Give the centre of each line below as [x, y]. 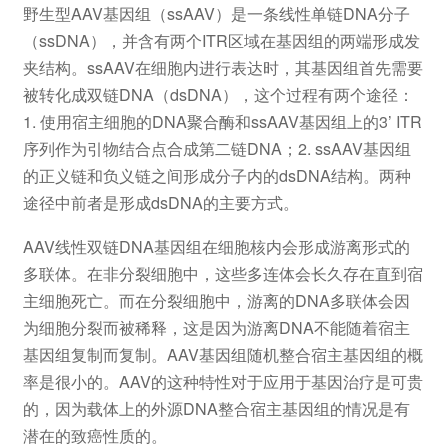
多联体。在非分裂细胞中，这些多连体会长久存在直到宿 [222, 273]
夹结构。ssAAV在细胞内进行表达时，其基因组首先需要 [222, 68]
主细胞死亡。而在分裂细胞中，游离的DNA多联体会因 [216, 300]
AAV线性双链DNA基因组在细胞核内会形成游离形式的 [216, 246]
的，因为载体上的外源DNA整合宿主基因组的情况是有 [216, 408]
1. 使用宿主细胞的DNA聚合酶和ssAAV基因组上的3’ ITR [222, 122]
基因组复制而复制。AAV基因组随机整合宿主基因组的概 [222, 354]
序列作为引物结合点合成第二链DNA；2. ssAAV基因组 [216, 149]
